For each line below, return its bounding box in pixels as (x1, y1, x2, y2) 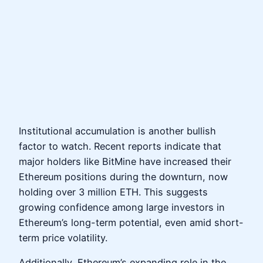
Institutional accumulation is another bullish (19, 124, 216, 137)
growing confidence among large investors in (19, 201, 225, 213)
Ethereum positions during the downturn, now (19, 170, 228, 183)
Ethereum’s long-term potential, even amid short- (19, 216, 244, 228)
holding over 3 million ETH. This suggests (19, 186, 208, 198)
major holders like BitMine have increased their (19, 155, 231, 167)
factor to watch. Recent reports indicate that (19, 140, 221, 152)
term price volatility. (19, 231, 107, 244)
